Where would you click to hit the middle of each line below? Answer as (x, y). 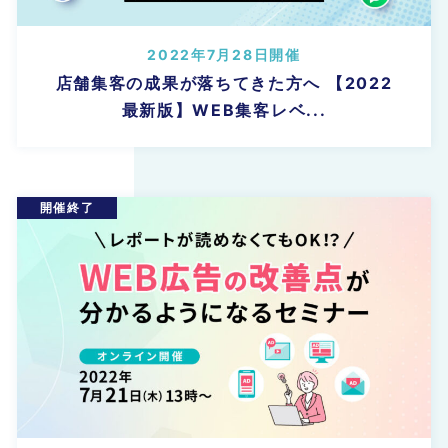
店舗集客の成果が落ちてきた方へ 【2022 (224, 83)
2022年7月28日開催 (224, 55)
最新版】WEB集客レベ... (224, 110)
